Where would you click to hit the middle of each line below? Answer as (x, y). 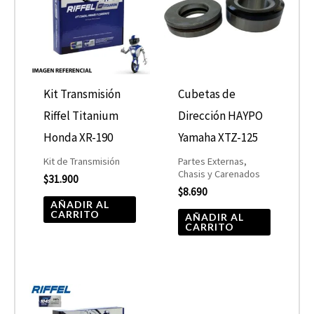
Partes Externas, (213, 161)
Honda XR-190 (78, 138)
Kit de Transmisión (82, 161)
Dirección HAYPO (221, 116)
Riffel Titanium (81, 116)
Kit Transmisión (82, 94)
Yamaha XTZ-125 (218, 138)
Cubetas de (207, 94)
